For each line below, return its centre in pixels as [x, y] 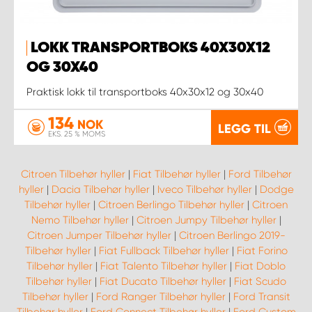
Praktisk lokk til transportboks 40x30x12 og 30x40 [145, 92]
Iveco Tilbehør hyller [204, 189]
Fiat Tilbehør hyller [177, 174]
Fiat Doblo [260, 266]
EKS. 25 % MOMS [77, 134]
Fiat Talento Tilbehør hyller [164, 266]
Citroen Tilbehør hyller [73, 174]
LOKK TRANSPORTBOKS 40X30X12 [150, 48]
